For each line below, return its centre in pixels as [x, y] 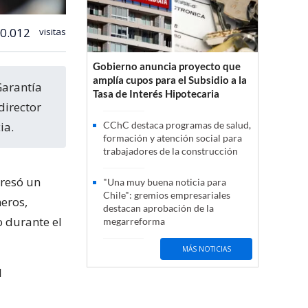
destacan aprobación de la [158, 208]
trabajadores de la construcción [170, 151]
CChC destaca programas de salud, [177, 125]
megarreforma [134, 221]
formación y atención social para [173, 138]
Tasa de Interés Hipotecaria [156, 94]
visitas [52, 31]
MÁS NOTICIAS [206, 249]
